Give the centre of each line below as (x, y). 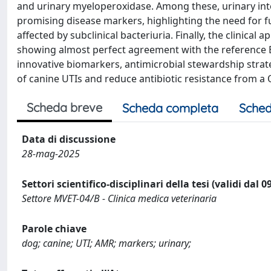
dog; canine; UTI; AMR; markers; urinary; (106, 243)
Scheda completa (170, 108)
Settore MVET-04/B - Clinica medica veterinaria (119, 198)
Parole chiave (54, 229)
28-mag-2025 (51, 154)
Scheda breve (64, 107)
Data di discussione (69, 139)
